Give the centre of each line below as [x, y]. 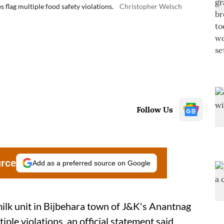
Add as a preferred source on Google [91, 163]
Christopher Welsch [151, 6]
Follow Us [155, 109]
